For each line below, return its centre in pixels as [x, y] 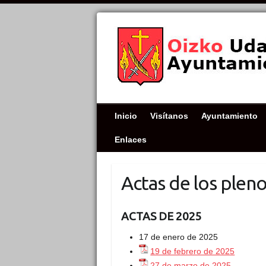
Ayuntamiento [229, 116]
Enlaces [131, 140]
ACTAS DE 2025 [162, 216]
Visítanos [169, 116]
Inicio [126, 116]
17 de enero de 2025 [179, 237]
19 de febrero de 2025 [193, 251]
